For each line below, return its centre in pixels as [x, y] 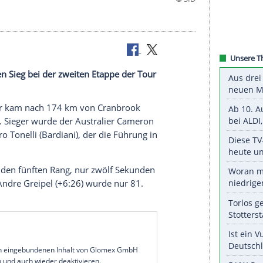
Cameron [217, 254]
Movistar [35, 237]
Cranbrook [198, 237]
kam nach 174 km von [114, 237]
